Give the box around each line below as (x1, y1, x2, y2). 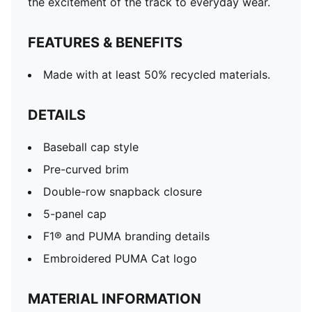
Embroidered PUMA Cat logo (43, 251, 197, 265)
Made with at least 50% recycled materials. (43, 68, 270, 81)
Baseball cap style (43, 140, 139, 154)
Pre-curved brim (43, 162, 129, 176)
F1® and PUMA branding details (43, 229, 210, 243)
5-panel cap (43, 207, 107, 221)
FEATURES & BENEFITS (28, 34, 182, 51)
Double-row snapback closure (43, 185, 202, 198)
